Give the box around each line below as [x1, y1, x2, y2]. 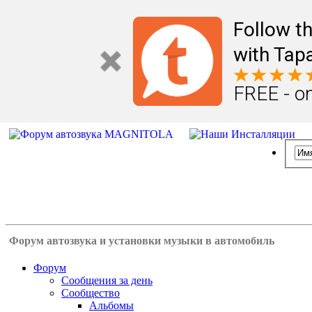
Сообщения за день [61, 274, 153, 286]
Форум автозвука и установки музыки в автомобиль [9, 235, 274, 247]
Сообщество [61, 287, 120, 299]
